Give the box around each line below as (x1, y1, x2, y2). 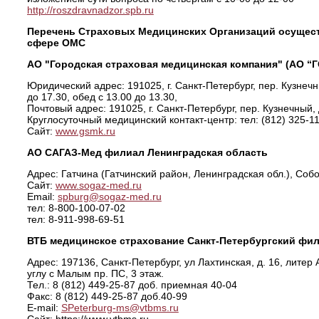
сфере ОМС (26, 37, 85, 48)
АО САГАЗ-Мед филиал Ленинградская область (26, 147, 268, 158)
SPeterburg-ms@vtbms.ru (61, 302, 179, 313)
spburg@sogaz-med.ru (57, 191, 162, 202)
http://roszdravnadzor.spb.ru (26, 4, 154, 16)
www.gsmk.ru (55, 125, 115, 137)
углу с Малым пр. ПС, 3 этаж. (26, 268, 164, 279)
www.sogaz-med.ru (55, 179, 142, 191)
